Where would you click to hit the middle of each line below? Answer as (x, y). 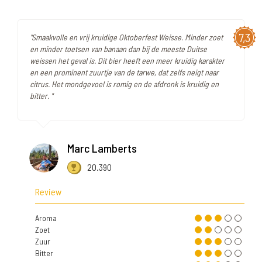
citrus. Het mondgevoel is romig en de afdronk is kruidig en (124, 84)
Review (48, 192)
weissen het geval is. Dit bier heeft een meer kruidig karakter (127, 61)
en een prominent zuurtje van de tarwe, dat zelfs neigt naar (124, 73)
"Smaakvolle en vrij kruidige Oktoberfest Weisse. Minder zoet (126, 37)
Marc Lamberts (102, 148)
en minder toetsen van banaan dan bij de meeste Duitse (118, 49)
